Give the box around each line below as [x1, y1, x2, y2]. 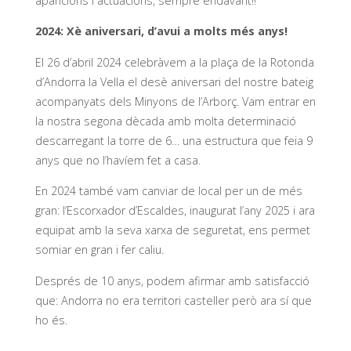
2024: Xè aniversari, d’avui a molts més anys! [34, 24, 288, 39]
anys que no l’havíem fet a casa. [34, 152, 201, 168]
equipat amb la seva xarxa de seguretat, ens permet [34, 223, 310, 238]
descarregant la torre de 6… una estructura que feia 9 [34, 132, 313, 148]
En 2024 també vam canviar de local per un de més [34, 183, 302, 199]
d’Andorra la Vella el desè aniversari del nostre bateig [34, 74, 313, 89]
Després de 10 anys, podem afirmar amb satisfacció [34, 273, 309, 288]
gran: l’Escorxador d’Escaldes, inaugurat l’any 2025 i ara [34, 203, 315, 219]
